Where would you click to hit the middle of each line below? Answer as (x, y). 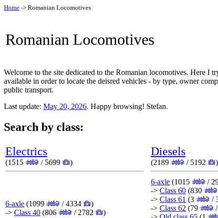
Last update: (24, 106)
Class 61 (173, 199)
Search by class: (44, 127)
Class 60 (173, 190)
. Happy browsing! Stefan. (127, 106)
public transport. (29, 90)
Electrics (26, 151)
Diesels (168, 151)
